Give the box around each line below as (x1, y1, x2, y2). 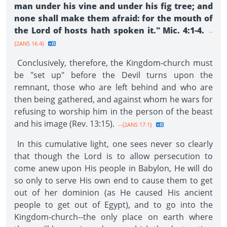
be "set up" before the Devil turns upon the (14, 69, 213, 81)
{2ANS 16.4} (14, 40, 44, 47)
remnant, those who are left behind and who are (14, 82, 213, 93)
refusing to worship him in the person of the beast (14, 106, 213, 117)
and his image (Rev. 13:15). (14, 118, 115, 129)
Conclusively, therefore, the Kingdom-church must (14, 57, 213, 68)
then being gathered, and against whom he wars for (14, 94, 213, 105)
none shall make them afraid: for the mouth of (14, 13, 213, 24)
